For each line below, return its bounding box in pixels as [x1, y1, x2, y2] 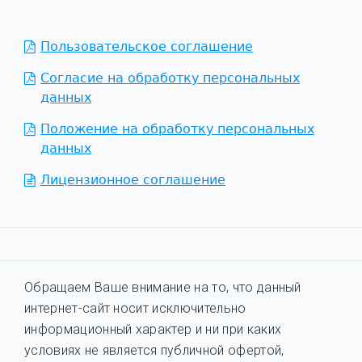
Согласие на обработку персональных [40, 69, 300, 86]
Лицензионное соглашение [40, 171, 225, 187]
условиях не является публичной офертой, [24, 342, 284, 358]
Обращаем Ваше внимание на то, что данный [24, 279, 301, 295]
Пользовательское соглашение [40, 38, 253, 54]
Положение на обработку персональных [40, 120, 314, 137]
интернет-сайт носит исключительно [24, 300, 246, 316]
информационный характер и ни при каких [24, 321, 282, 337]
